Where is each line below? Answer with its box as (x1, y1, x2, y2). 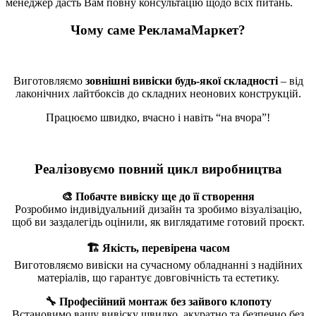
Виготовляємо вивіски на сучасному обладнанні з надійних (13, 258, 303, 271)
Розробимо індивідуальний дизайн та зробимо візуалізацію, (14, 202, 302, 215)
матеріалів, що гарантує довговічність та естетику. (37, 271, 279, 284)
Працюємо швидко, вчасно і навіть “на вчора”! (46, 111, 270, 124)
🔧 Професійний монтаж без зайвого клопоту (44, 295, 272, 308)
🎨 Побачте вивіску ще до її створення (61, 190, 255, 202)
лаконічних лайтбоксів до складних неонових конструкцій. (15, 87, 301, 100)
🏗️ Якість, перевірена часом (86, 241, 230, 254)
